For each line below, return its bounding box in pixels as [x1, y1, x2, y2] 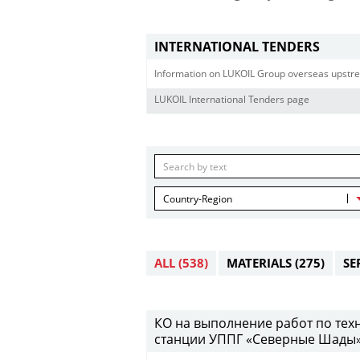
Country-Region [163, 192, 232, 206]
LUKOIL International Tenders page [154, 93, 309, 105]
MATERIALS [227, 255, 295, 271]
